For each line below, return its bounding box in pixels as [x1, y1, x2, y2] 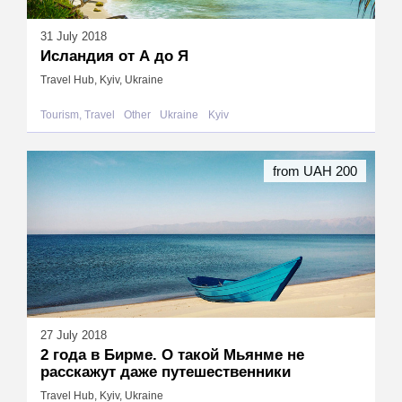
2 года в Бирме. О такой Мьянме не [40, 345, 304, 363]
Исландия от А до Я [40, 47, 188, 65]
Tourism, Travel [40, 108, 115, 121]
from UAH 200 [273, 163, 357, 179]
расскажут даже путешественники [40, 363, 291, 380]
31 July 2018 [40, 29, 107, 43]
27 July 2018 [40, 328, 107, 342]
